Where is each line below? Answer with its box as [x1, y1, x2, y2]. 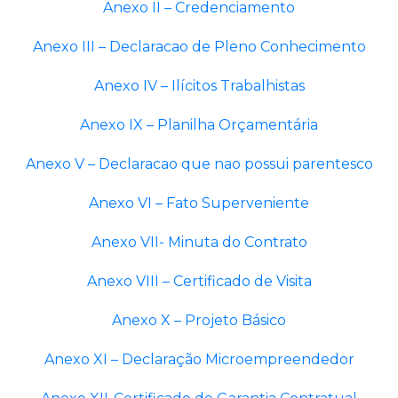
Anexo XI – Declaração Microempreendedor [44, 351, 354, 368]
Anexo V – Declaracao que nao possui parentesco [25, 155, 373, 172]
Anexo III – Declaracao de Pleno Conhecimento [32, 38, 366, 55]
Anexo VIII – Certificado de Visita [86, 273, 312, 290]
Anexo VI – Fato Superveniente [89, 195, 309, 211]
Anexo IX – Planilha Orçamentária [80, 116, 318, 133]
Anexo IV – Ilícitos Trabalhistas [93, 77, 305, 94]
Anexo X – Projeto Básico [112, 312, 286, 329]
